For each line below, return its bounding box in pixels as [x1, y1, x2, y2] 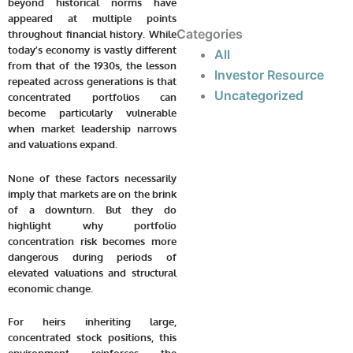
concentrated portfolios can [8, 90, 176, 103]
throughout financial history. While [8, 27, 176, 40]
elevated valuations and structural [8, 266, 176, 279]
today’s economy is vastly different [8, 43, 176, 56]
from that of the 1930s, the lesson [8, 58, 176, 72]
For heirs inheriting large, [8, 315, 176, 329]
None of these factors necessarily [8, 171, 176, 184]
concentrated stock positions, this [8, 331, 176, 344]
